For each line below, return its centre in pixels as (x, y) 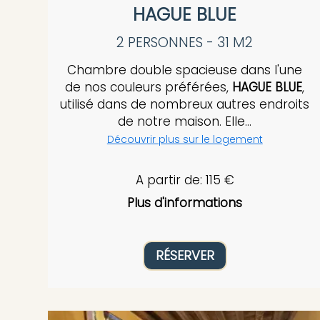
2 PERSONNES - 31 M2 (185, 43)
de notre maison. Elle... (185, 122)
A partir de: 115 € (185, 180)
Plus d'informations (185, 202)
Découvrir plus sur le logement (185, 140)
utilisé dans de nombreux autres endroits (185, 105)
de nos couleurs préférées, (149, 87)
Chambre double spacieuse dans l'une (185, 70)
